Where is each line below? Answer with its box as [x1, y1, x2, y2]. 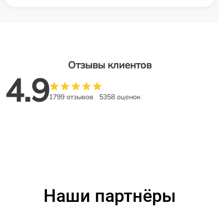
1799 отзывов [49, 92, 93, 101]
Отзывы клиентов [67, 58, 152, 71]
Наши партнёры [43, 185, 176, 206]
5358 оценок [99, 92, 141, 101]
